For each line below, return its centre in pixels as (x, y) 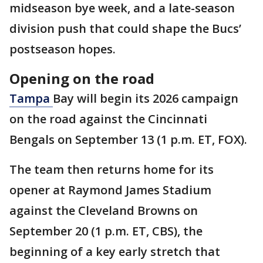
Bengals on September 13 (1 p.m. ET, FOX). (128, 140)
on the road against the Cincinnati (108, 119)
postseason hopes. (63, 49)
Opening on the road (84, 79)
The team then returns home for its (112, 170)
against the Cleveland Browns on (104, 211)
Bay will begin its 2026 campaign (146, 99)
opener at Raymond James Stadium (110, 190)
